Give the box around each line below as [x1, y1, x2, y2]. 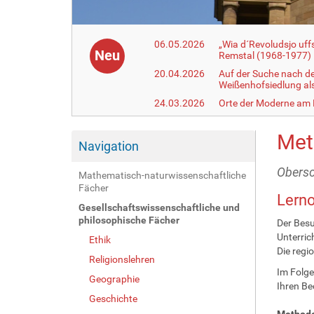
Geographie [89, 273, 139, 285]
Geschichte [89, 292, 137, 304]
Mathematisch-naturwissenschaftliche [78, 169, 246, 181]
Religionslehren [89, 253, 155, 265]
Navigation [78, 138, 139, 153]
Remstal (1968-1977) [219, 49, 312, 61]
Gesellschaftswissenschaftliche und [78, 201, 240, 213]
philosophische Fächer [78, 214, 179, 226]
